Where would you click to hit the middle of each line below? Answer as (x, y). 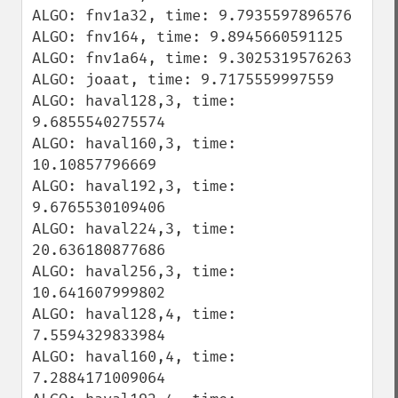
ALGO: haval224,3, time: (134, 229)
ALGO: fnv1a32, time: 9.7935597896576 (192, 16)
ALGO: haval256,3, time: (134, 271)
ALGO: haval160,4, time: (134, 357)
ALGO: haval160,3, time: (134, 143)
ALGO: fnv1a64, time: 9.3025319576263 (192, 58)
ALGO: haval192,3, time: (134, 186)
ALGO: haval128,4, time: (134, 314)
